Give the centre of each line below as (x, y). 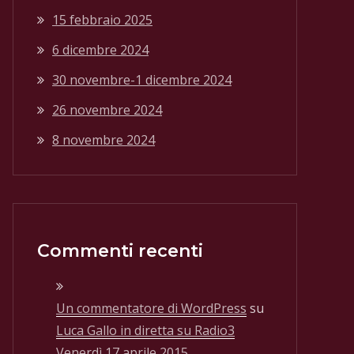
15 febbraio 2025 (102, 20)
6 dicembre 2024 (100, 50)
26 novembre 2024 (107, 110)
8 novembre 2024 (104, 140)
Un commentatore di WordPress (151, 308)
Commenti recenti (120, 251)
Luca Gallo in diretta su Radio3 (145, 330)
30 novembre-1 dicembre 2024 (142, 80)
